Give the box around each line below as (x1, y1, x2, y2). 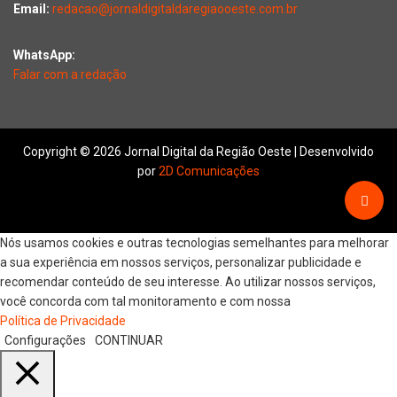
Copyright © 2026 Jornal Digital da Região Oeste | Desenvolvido (23, 144, 374, 159)
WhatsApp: (13, 47, 75, 62)
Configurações (4, 332, 86, 347)
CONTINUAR (95, 332, 163, 347)
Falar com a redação (13, 66, 127, 82)
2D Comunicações (159, 163, 260, 178)
